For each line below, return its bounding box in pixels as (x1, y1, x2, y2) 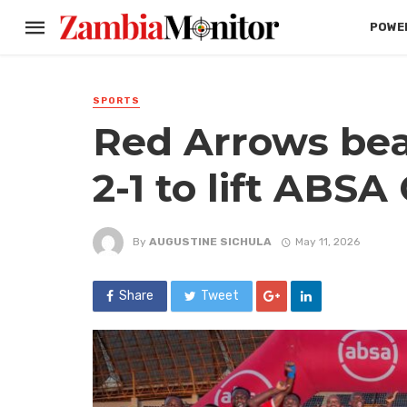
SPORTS (93, 95, 140, 106)
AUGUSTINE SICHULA (149, 234, 272, 248)
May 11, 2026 (294, 234, 360, 248)
